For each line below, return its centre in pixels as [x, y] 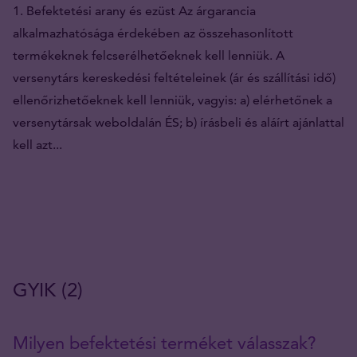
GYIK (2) [48, 289]
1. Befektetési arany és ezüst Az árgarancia [134, 10]
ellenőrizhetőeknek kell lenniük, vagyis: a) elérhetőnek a [173, 100]
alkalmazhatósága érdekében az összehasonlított [153, 33]
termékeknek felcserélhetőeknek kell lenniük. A [149, 55]
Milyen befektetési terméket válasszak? [165, 343]
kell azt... [37, 144]
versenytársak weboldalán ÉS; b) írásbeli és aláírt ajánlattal [178, 122]
